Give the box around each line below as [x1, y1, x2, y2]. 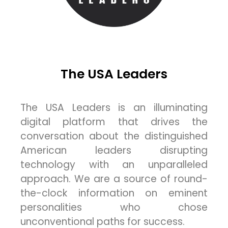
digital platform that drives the [20, 115, 208, 129]
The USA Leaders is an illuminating [20, 101, 208, 115]
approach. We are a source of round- [20, 172, 208, 186]
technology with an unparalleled [20, 158, 208, 172]
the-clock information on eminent [20, 186, 208, 201]
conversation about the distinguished [20, 129, 208, 144]
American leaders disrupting [20, 144, 208, 158]
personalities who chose [20, 201, 208, 215]
